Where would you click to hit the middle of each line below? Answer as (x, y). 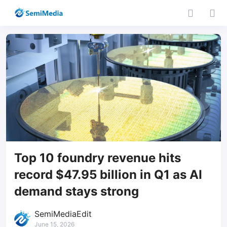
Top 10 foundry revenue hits (98, 158)
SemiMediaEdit (63, 214)
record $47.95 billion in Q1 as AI (108, 175)
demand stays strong (77, 191)
